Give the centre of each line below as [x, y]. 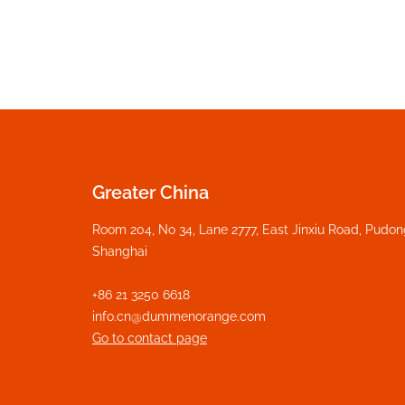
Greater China [151, 193]
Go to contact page [150, 338]
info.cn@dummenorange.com [179, 316]
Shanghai [122, 251]
